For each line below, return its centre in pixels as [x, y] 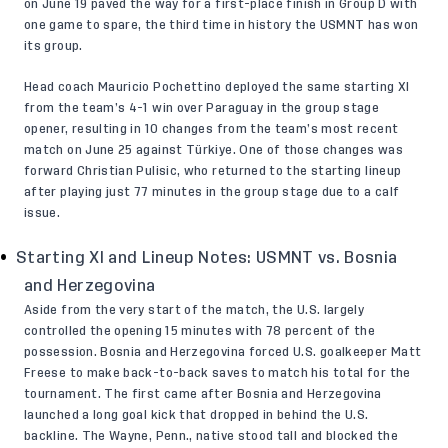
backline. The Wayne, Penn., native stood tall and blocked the [211, 435]
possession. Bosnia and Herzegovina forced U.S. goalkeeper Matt [223, 351]
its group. [53, 45]
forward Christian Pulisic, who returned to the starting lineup [213, 170]
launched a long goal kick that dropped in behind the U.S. [196, 414]
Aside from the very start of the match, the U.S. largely [194, 309]
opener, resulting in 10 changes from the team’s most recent [211, 128]
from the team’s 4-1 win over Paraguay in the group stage [202, 107]
